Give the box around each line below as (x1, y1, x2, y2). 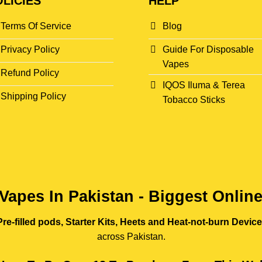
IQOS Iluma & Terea (163, 80, 245, 90)
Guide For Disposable (163, 44, 254, 55)
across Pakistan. (96, 231, 166, 242)
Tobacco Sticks (163, 94, 225, 105)
